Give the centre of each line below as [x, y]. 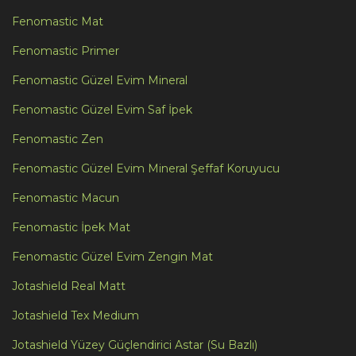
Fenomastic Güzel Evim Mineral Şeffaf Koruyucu [146, 168]
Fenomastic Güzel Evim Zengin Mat [112, 256]
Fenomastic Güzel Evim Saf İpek [102, 109]
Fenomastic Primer [66, 50]
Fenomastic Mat [58, 21]
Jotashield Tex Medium [75, 315]
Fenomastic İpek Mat [71, 227]
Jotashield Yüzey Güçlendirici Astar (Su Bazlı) [135, 344]
